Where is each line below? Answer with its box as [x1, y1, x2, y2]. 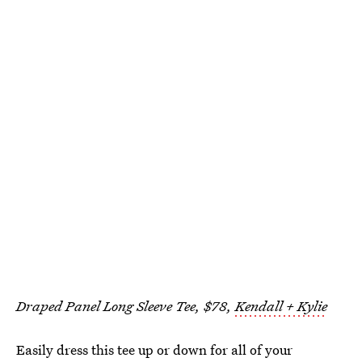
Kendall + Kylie [235, 296, 327, 315]
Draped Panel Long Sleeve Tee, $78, [16, 296, 235, 315]
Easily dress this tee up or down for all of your [16, 339, 293, 359]
